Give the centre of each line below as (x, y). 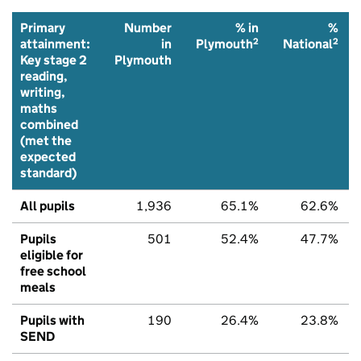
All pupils (48, 205)
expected (48, 156)
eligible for (52, 255)
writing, (43, 92)
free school (53, 271)
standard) (48, 172)
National (308, 44)
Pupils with (52, 320)
